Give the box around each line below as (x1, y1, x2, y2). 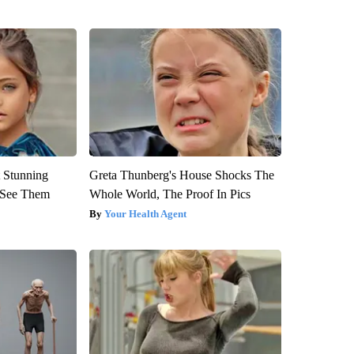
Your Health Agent (104, 207, 186, 220)
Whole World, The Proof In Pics (88, 186, 250, 201)
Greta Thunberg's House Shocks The (88, 168, 274, 182)
